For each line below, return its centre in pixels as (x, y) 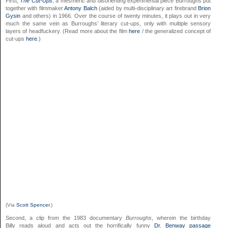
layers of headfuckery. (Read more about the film (67, 31)
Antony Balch (81, 8)
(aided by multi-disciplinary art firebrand (148, 8)
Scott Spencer (33, 205)
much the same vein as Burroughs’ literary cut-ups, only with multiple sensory (108, 23)
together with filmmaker (35, 8)
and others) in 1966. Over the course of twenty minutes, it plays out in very (116, 16)
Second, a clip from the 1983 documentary (66, 218)
